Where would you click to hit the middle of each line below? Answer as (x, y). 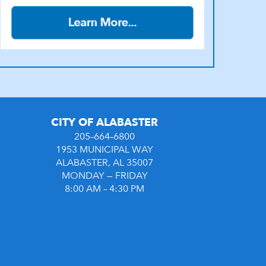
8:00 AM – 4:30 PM (104, 189)
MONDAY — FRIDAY (104, 176)
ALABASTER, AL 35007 (104, 163)
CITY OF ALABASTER (104, 123)
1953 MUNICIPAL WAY (104, 150)
